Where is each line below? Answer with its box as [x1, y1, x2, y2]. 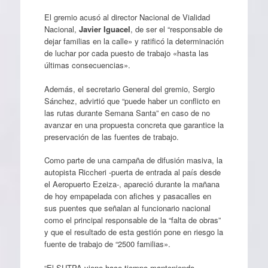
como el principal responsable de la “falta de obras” [44, 214, 221, 226]
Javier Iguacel [78, 23, 130, 35]
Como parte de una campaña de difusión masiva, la [44, 154, 223, 166]
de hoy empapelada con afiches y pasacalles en [44, 190, 211, 202]
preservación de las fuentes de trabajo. [44, 130, 179, 142]
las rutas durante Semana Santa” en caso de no [44, 106, 210, 118]
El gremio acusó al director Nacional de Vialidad [44, 11, 210, 23]
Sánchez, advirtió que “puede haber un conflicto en [44, 95, 220, 106]
